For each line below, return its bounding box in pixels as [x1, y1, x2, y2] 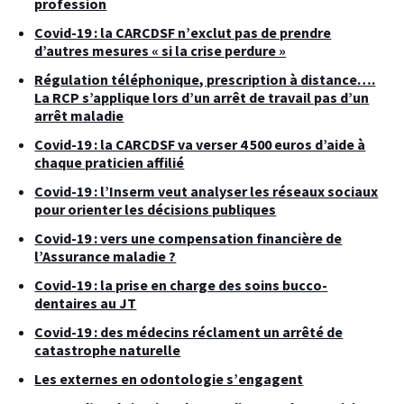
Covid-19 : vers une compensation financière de [34, 228, 343, 247]
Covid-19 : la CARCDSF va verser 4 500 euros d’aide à [34, 134, 366, 153]
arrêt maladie [34, 106, 124, 124]
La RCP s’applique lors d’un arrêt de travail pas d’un [34, 87, 370, 106]
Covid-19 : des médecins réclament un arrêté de [34, 322, 344, 341]
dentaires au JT [34, 293, 137, 312]
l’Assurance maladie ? [34, 246, 177, 265]
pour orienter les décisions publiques [34, 199, 277, 218]
